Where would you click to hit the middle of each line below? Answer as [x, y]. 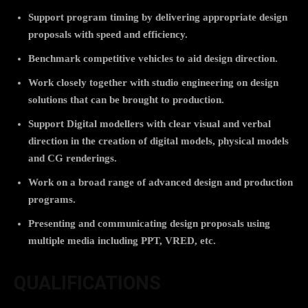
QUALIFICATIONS [87, 283]
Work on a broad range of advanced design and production [161, 182]
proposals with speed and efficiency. [108, 34]
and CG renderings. [73, 158]
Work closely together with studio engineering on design [153, 82]
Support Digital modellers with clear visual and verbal [150, 123]
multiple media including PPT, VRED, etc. [122, 240]
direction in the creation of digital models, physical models [158, 141]
